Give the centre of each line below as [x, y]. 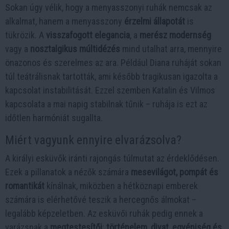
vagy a [18, 49]
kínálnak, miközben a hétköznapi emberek [121, 186]
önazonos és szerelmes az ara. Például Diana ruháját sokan [113, 63]
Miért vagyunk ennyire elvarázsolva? [93, 140]
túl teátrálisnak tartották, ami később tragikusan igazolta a [111, 77]
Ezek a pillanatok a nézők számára [68, 172]
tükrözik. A [26, 35]
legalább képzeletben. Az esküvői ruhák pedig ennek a [104, 214]
